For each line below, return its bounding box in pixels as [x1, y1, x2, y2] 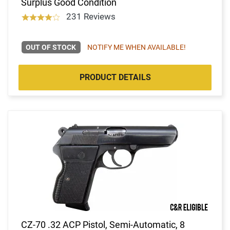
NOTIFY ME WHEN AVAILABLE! [87, 43, 186, 51]
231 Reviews [66, 11, 116, 22]
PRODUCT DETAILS [79, 72, 151, 82]
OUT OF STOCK [26, 43, 76, 51]
